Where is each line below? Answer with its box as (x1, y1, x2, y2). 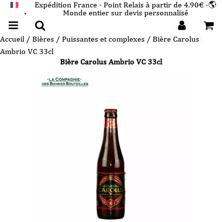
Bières (32, 34, 54, 44)
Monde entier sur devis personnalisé (62, 8, 188, 17)
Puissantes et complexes (62, 34, 145, 44)
